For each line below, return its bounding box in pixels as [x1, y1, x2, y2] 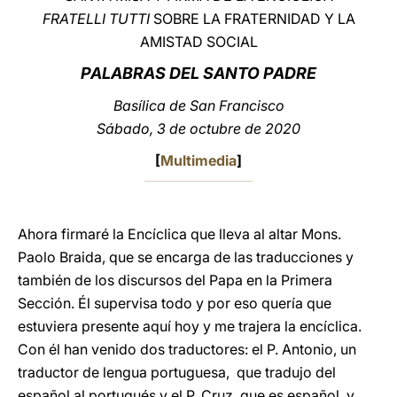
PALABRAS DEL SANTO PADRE [81, 64, 316, 82]
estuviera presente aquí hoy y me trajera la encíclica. [18, 317, 362, 335]
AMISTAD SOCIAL [139, 33, 258, 51]
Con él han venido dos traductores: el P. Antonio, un [18, 340, 356, 358]
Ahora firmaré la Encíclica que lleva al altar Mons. [18, 225, 341, 243]
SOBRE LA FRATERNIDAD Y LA [152, 10, 355, 27]
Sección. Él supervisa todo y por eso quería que [18, 294, 331, 312]
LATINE [281, 21, 327, 38]
